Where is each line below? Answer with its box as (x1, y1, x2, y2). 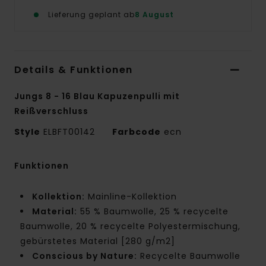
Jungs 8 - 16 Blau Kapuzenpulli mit (14, 90, 180, 103)
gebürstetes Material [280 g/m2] (20, 235, 175, 248)
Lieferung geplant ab (48, 9, 135, 20)
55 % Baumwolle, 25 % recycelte (77, 205, 229, 218)
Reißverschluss (14, 105, 88, 118)
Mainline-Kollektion (85, 191, 177, 203)
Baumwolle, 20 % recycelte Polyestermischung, (20, 220, 240, 233)
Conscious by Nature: (32, 250, 137, 262)
